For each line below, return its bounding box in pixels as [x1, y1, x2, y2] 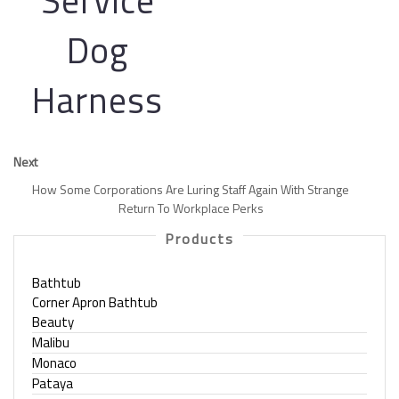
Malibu [32, 332, 69, 353]
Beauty [32, 312, 74, 332]
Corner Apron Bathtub [32, 292, 158, 313]
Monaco [32, 353, 77, 373]
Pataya [32, 373, 73, 394]
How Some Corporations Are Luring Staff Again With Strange [32, 180, 349, 199]
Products [165, 228, 234, 249]
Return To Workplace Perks [118, 199, 264, 217]
